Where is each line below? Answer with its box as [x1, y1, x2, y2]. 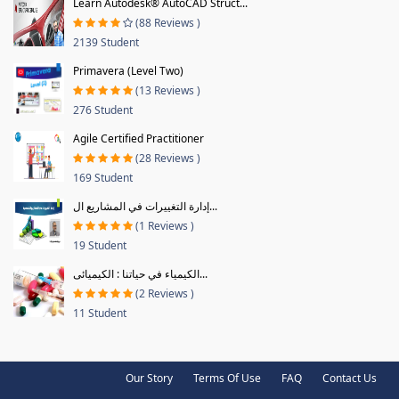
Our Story [126, 370, 173, 386]
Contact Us [322, 370, 377, 386]
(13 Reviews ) [135, 82, 200, 98]
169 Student [73, 169, 133, 185]
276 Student [73, 102, 133, 118]
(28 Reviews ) [135, 150, 200, 166]
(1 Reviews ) [135, 217, 194, 233]
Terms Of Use [193, 370, 261, 386]
